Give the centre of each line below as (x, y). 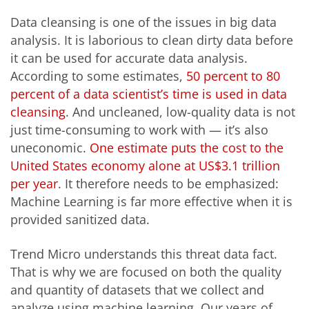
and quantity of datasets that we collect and (137, 289)
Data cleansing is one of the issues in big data (143, 22)
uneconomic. (50, 148)
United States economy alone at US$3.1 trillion (145, 166)
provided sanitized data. (80, 220)
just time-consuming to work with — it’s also (139, 130)
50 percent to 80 (233, 76)
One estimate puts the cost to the (187, 148)
